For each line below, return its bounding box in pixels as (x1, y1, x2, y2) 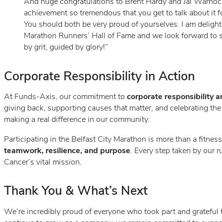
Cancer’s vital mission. (4, 156, 82, 167)
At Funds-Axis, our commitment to (4, 91, 127, 103)
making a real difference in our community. (4, 114, 150, 125)
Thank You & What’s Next (4, 182, 148, 200)
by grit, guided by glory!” (24, 42, 108, 53)
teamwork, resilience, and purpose (4, 145, 130, 156)
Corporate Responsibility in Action (4, 67, 195, 85)
